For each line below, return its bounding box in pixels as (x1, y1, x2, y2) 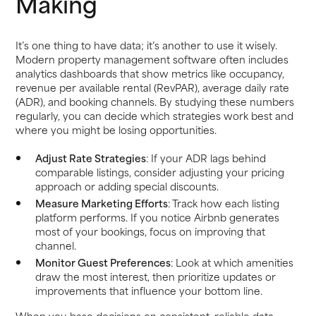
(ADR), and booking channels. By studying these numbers (16, 93, 295, 110)
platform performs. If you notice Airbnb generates (35, 208, 279, 225)
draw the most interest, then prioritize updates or (35, 267, 276, 284)
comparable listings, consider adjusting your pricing (35, 164, 284, 181)
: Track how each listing (167, 194, 279, 211)
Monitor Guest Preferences (35, 253, 171, 270)
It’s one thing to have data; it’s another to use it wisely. (16, 37, 278, 54)
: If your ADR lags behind (145, 150, 266, 166)
